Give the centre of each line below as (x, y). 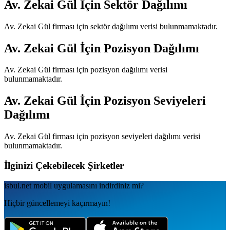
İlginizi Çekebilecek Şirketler (64, 165)
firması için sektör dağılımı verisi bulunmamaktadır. (134, 26)
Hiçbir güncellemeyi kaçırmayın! (57, 203)
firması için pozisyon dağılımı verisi (109, 70)
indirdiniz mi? (121, 185)
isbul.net (18, 185)
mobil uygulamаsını (64, 185)
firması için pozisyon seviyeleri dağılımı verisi (125, 137)
